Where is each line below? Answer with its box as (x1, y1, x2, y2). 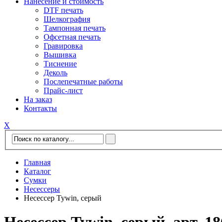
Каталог (24, 166, 51, 175)
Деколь (44, 68, 67, 77)
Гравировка (44, 42, 83, 51)
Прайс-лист (44, 86, 83, 95)
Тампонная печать (44, 24, 106, 33)
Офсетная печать (44, 33, 101, 42)
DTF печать (44, 6, 83, 15)
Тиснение (44, 59, 77, 68)
